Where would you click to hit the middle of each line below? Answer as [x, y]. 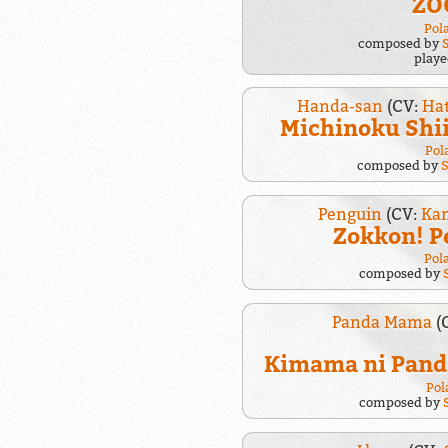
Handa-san [340, 106]
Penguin [350, 214]
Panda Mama [382, 321]
